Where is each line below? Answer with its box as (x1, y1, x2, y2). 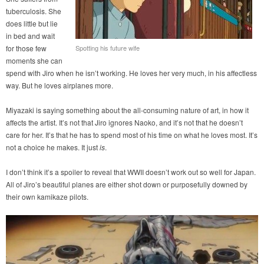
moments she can (6, 55, 62, 66)
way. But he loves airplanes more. (6, 80, 113, 91)
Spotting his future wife (75, 43, 140, 53)
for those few (6, 43, 47, 54)
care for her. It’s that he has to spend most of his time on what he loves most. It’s (6, 130, 258, 140)
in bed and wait (6, 31, 55, 41)
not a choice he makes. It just (6, 142, 100, 153)
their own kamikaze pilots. (6, 192, 88, 202)
